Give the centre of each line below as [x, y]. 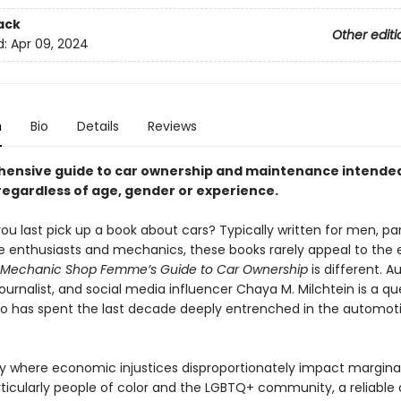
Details [98, 126]
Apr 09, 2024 [49, 44]
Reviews [172, 126]
